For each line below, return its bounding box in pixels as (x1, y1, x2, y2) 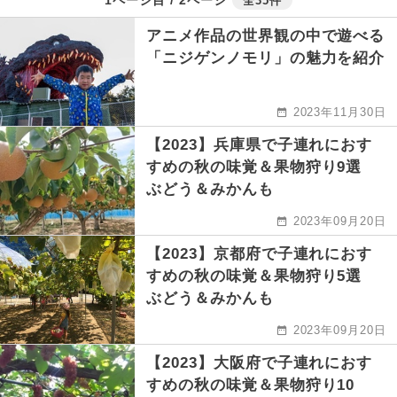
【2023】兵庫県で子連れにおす (146, 136, 373, 154)
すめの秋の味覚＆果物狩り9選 (146, 159, 378, 176)
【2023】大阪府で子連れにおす (146, 354, 373, 372)
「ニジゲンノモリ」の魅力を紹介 (146, 50, 385, 67)
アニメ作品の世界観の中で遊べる (146, 27, 385, 45)
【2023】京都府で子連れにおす (146, 245, 373, 263)
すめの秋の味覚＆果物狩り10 (146, 377, 355, 394)
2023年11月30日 (292, 105, 387, 120)
